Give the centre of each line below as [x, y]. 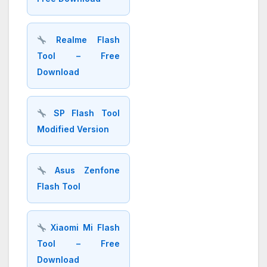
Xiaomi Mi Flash [83, 228]
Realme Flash [83, 40]
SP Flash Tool [83, 113]
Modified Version [73, 129]
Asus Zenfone [83, 170]
